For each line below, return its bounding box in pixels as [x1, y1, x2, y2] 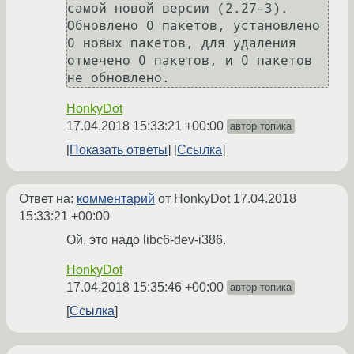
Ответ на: [19, 192, 77, 206]
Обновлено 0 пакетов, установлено [67, 18, 320, 34]
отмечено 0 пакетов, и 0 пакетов [67, 53, 312, 69]
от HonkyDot [155, 192, 233, 206]
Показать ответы [70, 143, 168, 157]
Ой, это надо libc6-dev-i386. [66, 233, 226, 247]
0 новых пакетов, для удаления [67, 36, 296, 51]
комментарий [77, 192, 155, 206]
